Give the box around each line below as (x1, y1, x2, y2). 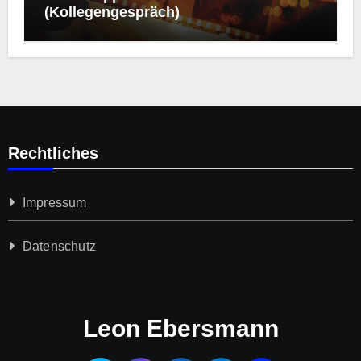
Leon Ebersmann (82, 314, 279, 342)
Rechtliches (7, 143, 98, 162)
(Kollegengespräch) (44, 3, 180, 20)
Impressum (22, 195, 87, 210)
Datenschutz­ (22, 239, 96, 253)
